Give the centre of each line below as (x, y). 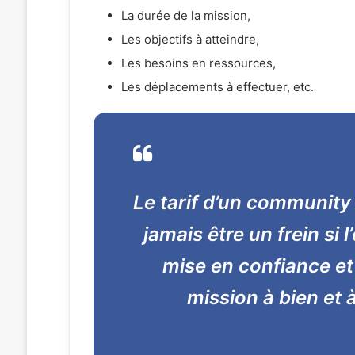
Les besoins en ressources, (198, 63)
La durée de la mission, (185, 15)
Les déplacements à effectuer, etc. (217, 86)
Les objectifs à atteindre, (190, 39)
